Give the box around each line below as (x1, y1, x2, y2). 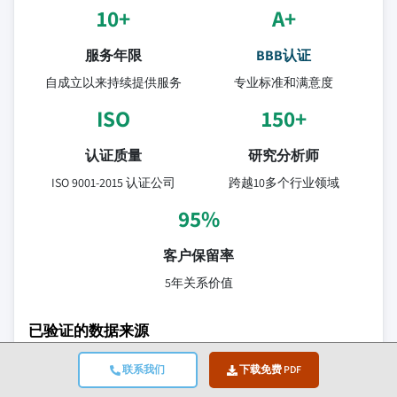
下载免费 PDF (237, 362, 301, 376)
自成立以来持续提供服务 (45, 74, 182, 90)
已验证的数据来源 (28, 319, 149, 340)
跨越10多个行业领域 (228, 174, 339, 191)
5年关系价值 (164, 274, 233, 291)
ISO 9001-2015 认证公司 (51, 174, 175, 191)
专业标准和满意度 (234, 74, 333, 90)
